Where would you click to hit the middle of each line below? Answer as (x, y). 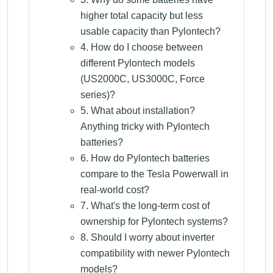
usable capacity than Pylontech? (151, 31)
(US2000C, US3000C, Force (143, 79)
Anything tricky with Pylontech (145, 126)
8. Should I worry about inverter (147, 237)
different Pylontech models (138, 63)
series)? (98, 95)
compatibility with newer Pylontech (155, 253)
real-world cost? (115, 190)
